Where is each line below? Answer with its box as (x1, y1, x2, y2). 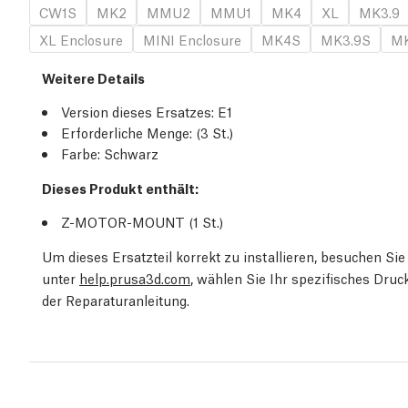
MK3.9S (321, 30, 371, 49)
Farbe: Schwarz (61, 144, 158, 163)
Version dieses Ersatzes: (61, 102, 214, 121)
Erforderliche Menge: (61, 123, 192, 142)
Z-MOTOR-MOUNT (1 (61, 212, 202, 231)
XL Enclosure (39, 30, 123, 49)
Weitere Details (42, 68, 145, 87)
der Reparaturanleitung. (42, 291, 189, 310)
